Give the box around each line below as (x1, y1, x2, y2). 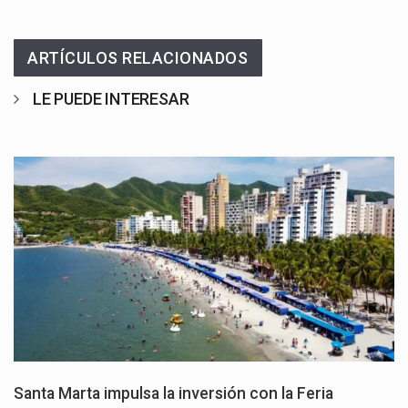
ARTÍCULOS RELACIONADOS (27, 47, 249, 67)
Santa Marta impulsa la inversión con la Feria (14, 384, 333, 403)
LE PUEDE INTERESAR (32, 88, 189, 108)
